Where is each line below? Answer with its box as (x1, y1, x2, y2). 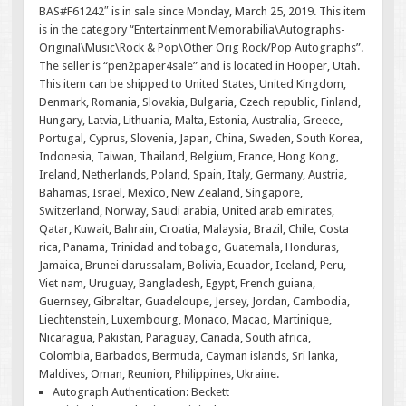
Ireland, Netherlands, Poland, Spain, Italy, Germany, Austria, (39, 167, 348, 181)
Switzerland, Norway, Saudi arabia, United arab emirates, (39, 203, 335, 217)
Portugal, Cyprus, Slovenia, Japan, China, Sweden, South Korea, (39, 130, 363, 145)
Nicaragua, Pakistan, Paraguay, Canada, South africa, (39, 330, 312, 344)
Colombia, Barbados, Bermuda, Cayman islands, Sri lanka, (39, 348, 339, 362)
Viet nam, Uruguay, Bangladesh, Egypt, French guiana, (39, 275, 316, 290)
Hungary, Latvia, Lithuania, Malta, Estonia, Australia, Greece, (39, 112, 343, 127)
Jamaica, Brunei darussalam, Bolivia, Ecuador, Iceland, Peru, (39, 257, 347, 272)
